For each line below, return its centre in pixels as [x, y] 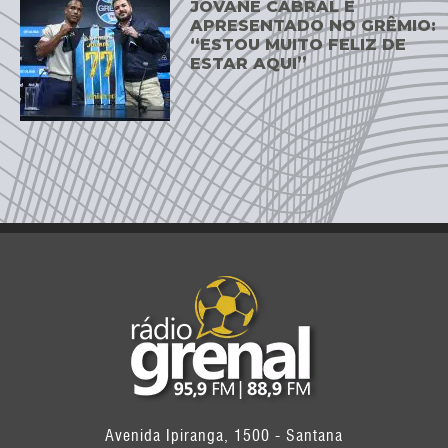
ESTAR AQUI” [249, 63]
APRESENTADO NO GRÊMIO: [313, 25]
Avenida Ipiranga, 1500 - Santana [224, 436]
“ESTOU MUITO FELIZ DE [298, 44]
